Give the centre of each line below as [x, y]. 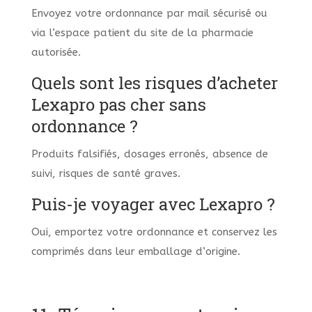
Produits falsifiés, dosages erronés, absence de [149, 154]
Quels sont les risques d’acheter [154, 83]
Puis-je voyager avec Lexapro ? [153, 204]
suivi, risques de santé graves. [106, 174]
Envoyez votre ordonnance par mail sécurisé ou [149, 14]
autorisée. [56, 53]
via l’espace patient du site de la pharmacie [142, 33]
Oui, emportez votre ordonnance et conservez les [154, 232]
